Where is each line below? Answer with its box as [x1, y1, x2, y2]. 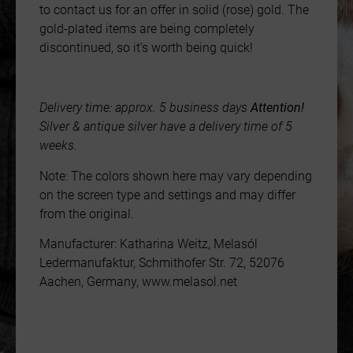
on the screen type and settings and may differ [39, 187, 295, 203]
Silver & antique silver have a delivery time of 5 [39, 119, 292, 135]
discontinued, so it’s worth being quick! [39, 39, 253, 55]
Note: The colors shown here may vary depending [39, 168, 312, 184]
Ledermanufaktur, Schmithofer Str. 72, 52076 [39, 255, 284, 271]
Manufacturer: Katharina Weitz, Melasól [39, 236, 258, 252]
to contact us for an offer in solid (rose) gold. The [39, 2, 309, 17]
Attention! [251, 100, 304, 116]
